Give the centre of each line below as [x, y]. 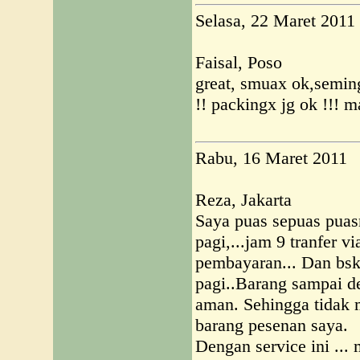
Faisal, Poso [239, 62]
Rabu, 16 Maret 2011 [271, 158]
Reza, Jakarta [243, 200]
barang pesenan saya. [272, 325]
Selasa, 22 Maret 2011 [275, 20]
